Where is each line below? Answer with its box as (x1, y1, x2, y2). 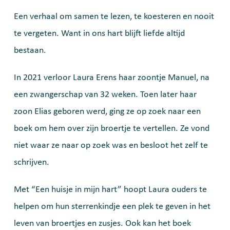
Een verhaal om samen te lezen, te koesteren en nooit (14, 12, 214, 22)
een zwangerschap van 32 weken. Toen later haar (14, 90, 197, 100)
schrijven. (14, 158, 49, 167)
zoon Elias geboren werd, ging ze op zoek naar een (14, 107, 201, 117)
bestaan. (14, 46, 46, 55)
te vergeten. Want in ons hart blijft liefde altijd (14, 29, 185, 39)
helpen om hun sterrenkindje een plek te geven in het (14, 202, 210, 212)
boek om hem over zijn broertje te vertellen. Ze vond (14, 124, 209, 133)
